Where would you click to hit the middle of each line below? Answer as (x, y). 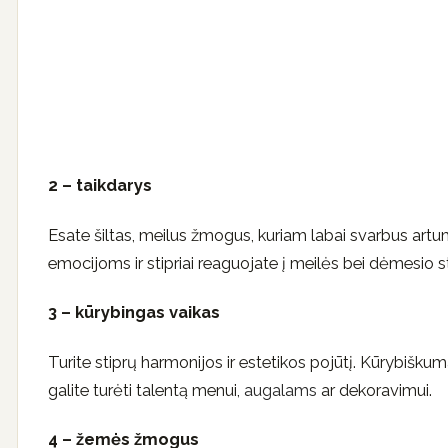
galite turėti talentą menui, (146, 389)
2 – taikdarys (100, 185)
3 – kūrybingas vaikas (134, 312)
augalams (280, 389)
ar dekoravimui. (374, 389)
